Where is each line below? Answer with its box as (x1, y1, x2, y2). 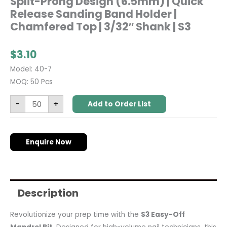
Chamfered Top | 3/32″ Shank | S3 (10, 19, 191, 34)
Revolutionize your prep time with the (10, 209, 141, 219)
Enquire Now (26, 137, 71, 147)
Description (18, 185, 79, 200)
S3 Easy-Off (141, 209, 185, 219)
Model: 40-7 (10, 64, 52, 74)
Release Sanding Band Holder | (10, 7, 177, 22)
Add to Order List (87, 99, 151, 109)
